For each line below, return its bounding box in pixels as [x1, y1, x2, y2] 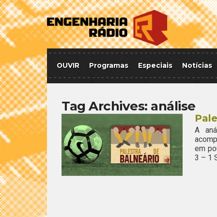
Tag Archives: [62, 98, 151, 114]
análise [151, 98, 196, 114]
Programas [89, 62, 128, 69]
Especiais [138, 62, 172, 69]
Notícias [182, 62, 212, 69]
